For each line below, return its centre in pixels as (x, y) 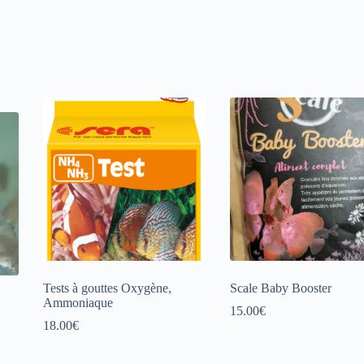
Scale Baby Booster (281, 288)
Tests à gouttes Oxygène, (107, 288)
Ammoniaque (78, 302)
